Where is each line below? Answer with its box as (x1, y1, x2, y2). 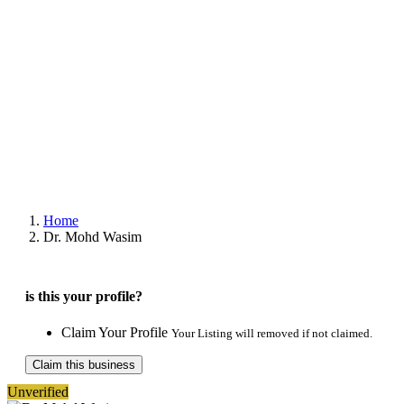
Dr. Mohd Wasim (43, 229, 142, 244)
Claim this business (32, 357, 135, 372)
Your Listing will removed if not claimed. (171, 326, 372, 340)
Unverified (7, 383, 69, 399)
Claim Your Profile (61, 324, 171, 340)
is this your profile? (25, 289, 142, 305)
